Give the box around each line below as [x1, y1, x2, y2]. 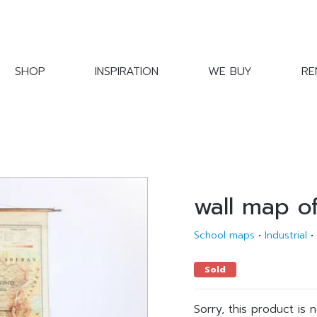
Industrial [265, 228, 307, 243]
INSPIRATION [95, 63, 158, 81]
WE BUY [208, 63, 252, 81]
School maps [194, 228, 255, 243]
